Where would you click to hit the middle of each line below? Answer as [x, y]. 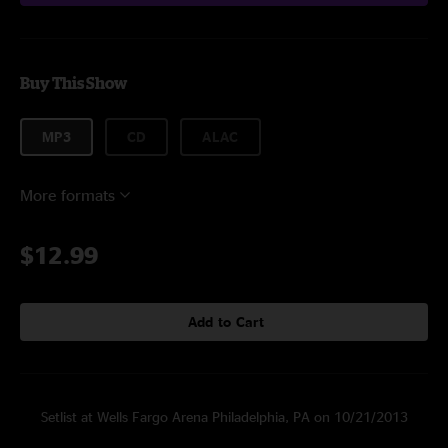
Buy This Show [73, 83]
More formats [67, 195]
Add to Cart [226, 321]
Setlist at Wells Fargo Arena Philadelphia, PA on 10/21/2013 [224, 416]
